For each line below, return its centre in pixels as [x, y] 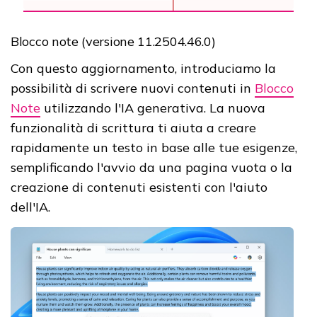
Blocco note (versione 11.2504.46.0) [113, 41]
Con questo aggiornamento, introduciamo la [143, 68]
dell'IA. [30, 207]
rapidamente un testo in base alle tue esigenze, [154, 147]
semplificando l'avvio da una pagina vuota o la [151, 167]
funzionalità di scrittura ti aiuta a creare [133, 127]
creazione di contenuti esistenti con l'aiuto [139, 187]
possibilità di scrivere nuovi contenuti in [133, 88]
